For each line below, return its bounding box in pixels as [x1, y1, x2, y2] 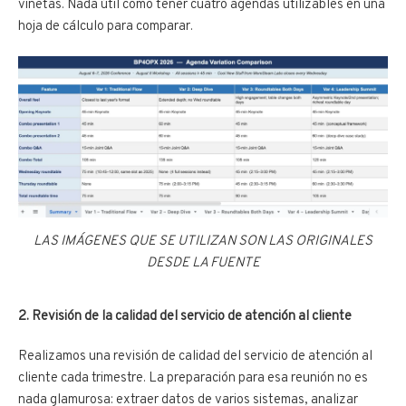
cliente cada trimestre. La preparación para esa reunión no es [18, 369, 368, 387]
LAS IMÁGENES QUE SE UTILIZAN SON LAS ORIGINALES [34, 232, 372, 250]
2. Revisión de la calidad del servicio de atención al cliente [18, 307, 352, 325]
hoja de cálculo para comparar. [18, 17, 196, 35]
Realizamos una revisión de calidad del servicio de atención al [18, 347, 372, 365]
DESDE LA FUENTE [146, 254, 260, 272]
